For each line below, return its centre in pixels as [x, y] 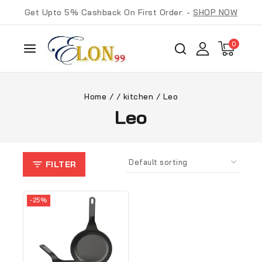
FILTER [61, 164]
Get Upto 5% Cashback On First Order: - [109, 12]
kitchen [138, 96]
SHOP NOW [216, 12]
